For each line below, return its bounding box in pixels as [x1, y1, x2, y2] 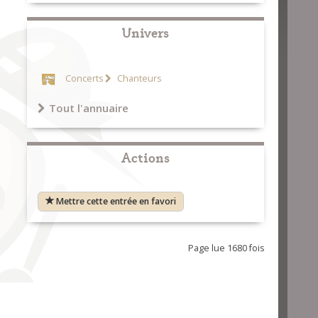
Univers [121, 22, 169, 41]
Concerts [65, 72, 103, 85]
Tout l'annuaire [48, 101, 128, 115]
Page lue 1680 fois [187, 242, 264, 254]
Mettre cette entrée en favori [55, 195, 176, 207]
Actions [121, 147, 170, 166]
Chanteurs [114, 72, 161, 85]
